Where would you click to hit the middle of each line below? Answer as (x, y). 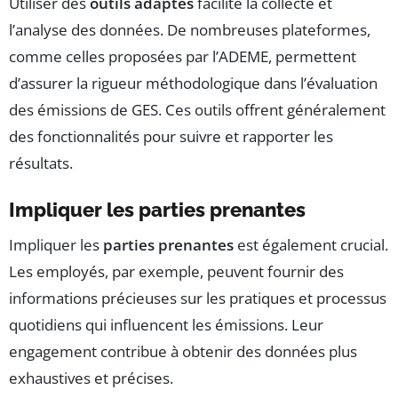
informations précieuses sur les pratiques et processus (198, 298)
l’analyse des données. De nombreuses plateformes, (190, 29)
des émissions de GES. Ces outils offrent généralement (197, 109)
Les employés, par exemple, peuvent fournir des (176, 271)
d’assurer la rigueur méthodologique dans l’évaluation (193, 83)
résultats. (41, 163)
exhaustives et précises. (91, 378)
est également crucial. (311, 244)
